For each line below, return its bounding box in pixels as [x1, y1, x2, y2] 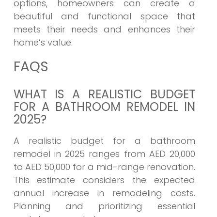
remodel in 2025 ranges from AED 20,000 [13, 148, 195, 160]
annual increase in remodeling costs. [13, 187, 195, 200]
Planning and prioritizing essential [13, 200, 195, 213]
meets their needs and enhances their [13, 23, 195, 36]
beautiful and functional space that [13, 10, 195, 23]
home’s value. [13, 36, 73, 49]
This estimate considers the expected [13, 174, 195, 186]
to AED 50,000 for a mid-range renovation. [13, 161, 195, 173]
